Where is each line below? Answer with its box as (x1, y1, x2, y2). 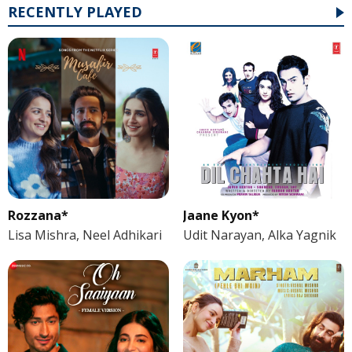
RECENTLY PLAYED (8, 2, 142, 22)
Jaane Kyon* (182, 207, 259, 225)
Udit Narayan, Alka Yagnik (182, 226, 336, 244)
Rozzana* (8, 207, 68, 225)
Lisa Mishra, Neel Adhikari (8, 226, 162, 244)
